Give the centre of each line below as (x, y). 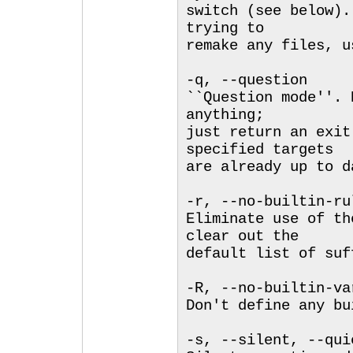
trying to (225, 28)
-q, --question (247, 80)
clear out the (242, 236)
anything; (225, 115)
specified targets (260, 150)
